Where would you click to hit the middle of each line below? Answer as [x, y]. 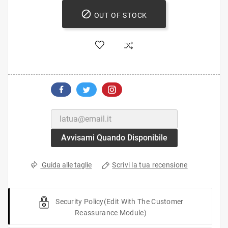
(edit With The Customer [144, 202]
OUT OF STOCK [121, 16]
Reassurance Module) [111, 213]
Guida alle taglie [66, 165]
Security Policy [80, 202]
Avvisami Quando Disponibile [114, 138]
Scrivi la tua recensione [150, 165]
